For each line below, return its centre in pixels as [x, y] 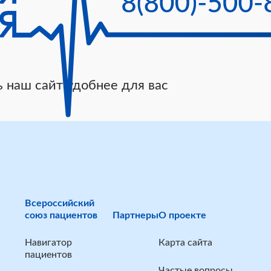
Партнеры [135, 216]
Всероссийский [60, 204]
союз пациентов [61, 216]
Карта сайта [185, 243]
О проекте [182, 216]
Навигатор [48, 243]
